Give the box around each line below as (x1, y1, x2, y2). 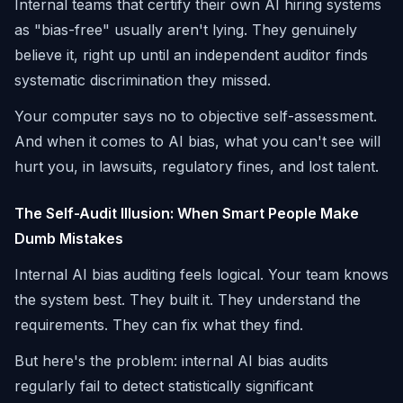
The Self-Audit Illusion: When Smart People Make (14, 204, 359, 222)
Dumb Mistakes (14, 229, 123, 247)
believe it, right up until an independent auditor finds (14, 46, 368, 64)
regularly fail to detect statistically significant (14, 377, 313, 395)
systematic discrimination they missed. (14, 71, 271, 89)
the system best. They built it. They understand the (14, 291, 361, 309)
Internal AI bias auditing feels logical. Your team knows (14, 265, 389, 283)
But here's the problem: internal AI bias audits (14, 352, 328, 370)
